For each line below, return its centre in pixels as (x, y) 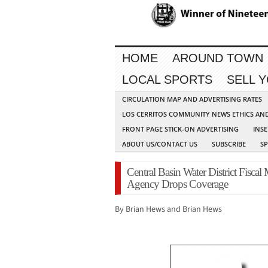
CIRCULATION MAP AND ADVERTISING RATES (192, 99)
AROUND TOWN (218, 58)
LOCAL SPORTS (167, 80)
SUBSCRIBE (229, 144)
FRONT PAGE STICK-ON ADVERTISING (180, 129)
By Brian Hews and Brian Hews (168, 210)
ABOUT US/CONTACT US (160, 144)
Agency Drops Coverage (177, 184)
